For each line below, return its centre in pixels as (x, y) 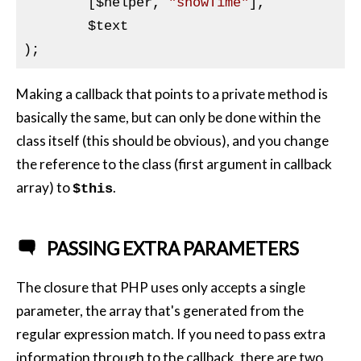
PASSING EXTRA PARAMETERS (173, 249)
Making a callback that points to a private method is (172, 94)
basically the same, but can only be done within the (168, 118)
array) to (44, 188)
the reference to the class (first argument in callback (174, 164)
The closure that (68, 287)
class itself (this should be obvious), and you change (172, 141)
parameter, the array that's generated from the (160, 310)
